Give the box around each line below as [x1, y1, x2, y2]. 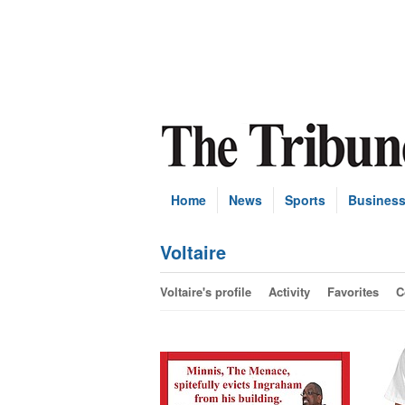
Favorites [327, 283, 379, 300]
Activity [268, 283, 310, 300]
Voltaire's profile [160, 283, 251, 300]
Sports [285, 191, 325, 209]
